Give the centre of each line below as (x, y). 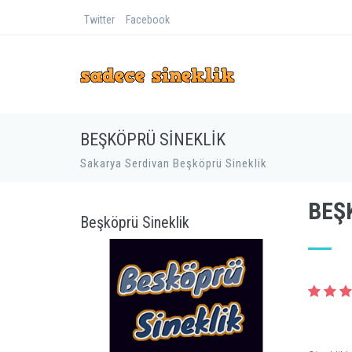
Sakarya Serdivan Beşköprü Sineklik (174, 163)
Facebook (148, 20)
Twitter (99, 20)
